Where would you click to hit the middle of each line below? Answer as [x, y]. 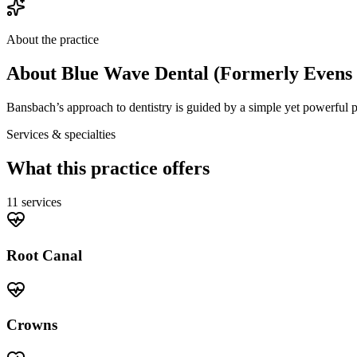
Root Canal [44, 255]
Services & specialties [61, 135]
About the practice [53, 40]
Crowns [32, 325]
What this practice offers [108, 169]
